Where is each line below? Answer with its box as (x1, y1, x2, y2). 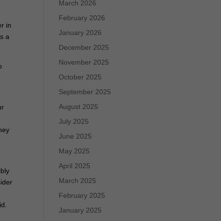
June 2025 (59, 132, 92, 140)
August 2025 (59, 103, 99, 110)
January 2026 (59, 29, 102, 37)
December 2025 (59, 43, 110, 51)
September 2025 (59, 88, 111, 96)
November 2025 (59, 58, 110, 66)
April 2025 (59, 162, 91, 170)
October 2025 (59, 73, 102, 81)
